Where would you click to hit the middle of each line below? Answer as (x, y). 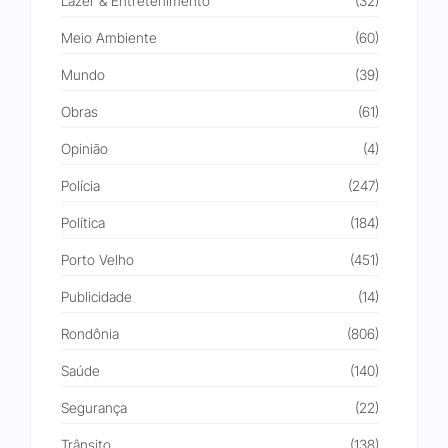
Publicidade (96, 297)
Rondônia (90, 334)
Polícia (80, 186)
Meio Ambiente (109, 38)
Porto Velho (97, 260)
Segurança (94, 408)
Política (83, 223)
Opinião (84, 149)
